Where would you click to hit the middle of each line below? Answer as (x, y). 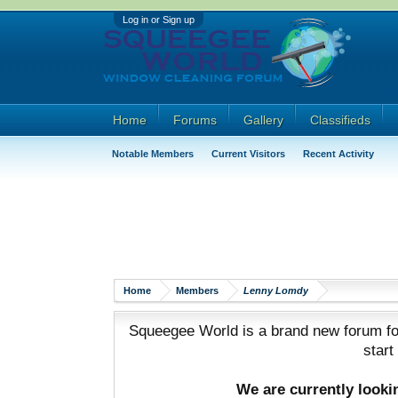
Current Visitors (248, 154)
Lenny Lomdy (275, 291)
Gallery (263, 120)
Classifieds (340, 120)
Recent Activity (338, 154)
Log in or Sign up (158, 20)
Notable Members (152, 154)
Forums (195, 120)
